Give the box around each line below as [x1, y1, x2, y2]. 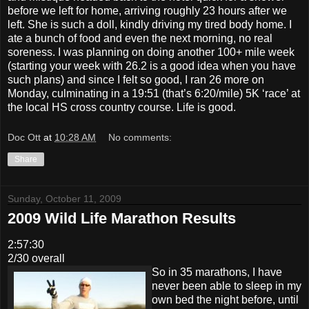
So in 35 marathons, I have [152, 266, 282, 279]
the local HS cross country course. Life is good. [8, 101, 236, 113]
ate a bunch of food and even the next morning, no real [8, 32, 272, 44]
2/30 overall [8, 252, 65, 265]
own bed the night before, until [152, 294, 299, 306]
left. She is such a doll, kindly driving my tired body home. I [8, 18, 292, 30]
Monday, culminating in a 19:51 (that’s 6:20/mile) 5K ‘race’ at [8, 87, 300, 99]
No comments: [108, 131, 172, 143]
